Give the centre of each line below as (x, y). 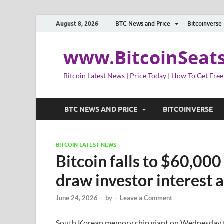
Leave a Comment (146, 198)
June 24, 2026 (77, 198)
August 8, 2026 (77, 23)
